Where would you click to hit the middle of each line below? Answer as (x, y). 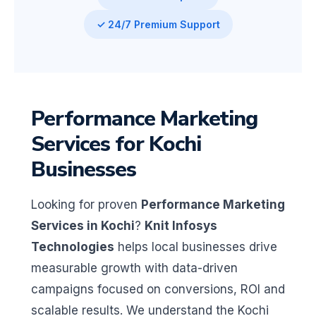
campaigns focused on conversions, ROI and (158, 289)
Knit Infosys (181, 225)
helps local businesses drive (196, 247)
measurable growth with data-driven (134, 268)
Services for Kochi (116, 144)
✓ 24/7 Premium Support (158, 24)
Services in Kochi (83, 225)
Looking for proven (86, 204)
